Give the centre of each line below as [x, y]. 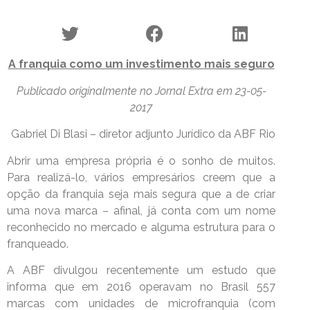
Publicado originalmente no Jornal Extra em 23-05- [141, 91]
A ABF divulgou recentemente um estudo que [141, 270]
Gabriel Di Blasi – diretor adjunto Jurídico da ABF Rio [143, 134]
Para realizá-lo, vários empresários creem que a [141, 177]
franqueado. [38, 244]
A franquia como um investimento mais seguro [141, 64]
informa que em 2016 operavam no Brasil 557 [141, 286]
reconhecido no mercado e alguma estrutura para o [141, 227]
